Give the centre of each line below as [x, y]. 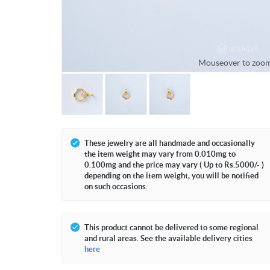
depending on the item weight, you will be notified [171, 176]
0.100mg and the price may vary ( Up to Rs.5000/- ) [174, 165]
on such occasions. [116, 187]
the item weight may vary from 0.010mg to [160, 154]
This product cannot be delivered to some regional [171, 228]
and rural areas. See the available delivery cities [168, 239]
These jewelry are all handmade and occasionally [170, 143]
